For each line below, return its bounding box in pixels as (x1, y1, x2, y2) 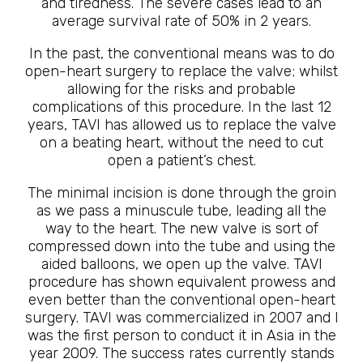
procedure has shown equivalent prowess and (28, 273, 335, 291)
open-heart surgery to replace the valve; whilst (25, 62, 338, 80)
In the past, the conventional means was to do (28, 45, 335, 62)
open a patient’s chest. (107, 152, 256, 169)
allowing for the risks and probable (67, 80, 296, 98)
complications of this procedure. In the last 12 (32, 98, 331, 116)
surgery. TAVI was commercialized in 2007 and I (24, 309, 339, 327)
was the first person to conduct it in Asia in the (27, 327, 336, 344)
